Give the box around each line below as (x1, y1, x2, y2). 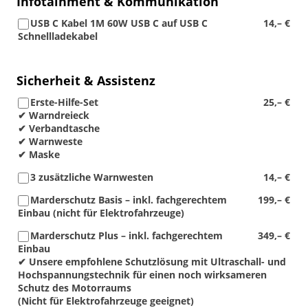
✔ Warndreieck (18, 109, 89, 122)
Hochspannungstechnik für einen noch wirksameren (18, 268, 267, 281)
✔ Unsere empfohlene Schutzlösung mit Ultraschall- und (18, 255, 286, 268)
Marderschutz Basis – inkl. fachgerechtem (30, 193, 227, 206)
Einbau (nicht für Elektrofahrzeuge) (18, 206, 184, 219)
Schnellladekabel (18, 30, 98, 43)
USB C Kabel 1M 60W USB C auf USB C (30, 16, 208, 30)
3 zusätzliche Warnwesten (30, 170, 153, 184)
